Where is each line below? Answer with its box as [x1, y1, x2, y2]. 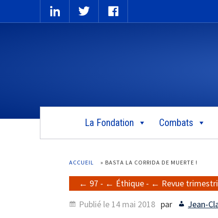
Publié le [79, 198, 111, 210]
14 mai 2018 [111, 198, 155, 210]
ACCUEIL [69, 158, 94, 166]
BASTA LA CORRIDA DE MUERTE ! [105, 158, 198, 166]
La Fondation [84, 116, 134, 128]
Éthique [116, 177, 144, 189]
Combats [159, 116, 193, 128]
